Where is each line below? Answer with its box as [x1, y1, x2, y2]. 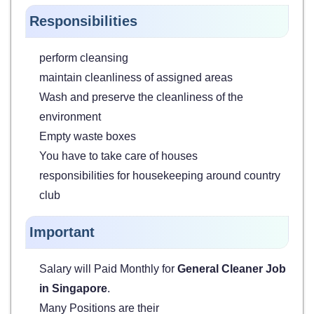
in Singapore [39, 282, 107, 294]
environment [39, 110, 101, 123]
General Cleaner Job [177, 262, 286, 275]
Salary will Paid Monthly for [39, 262, 177, 275]
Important [29, 224, 95, 240]
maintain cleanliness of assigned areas [39, 71, 233, 83]
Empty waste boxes [39, 130, 136, 142]
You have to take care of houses [39, 149, 198, 162]
